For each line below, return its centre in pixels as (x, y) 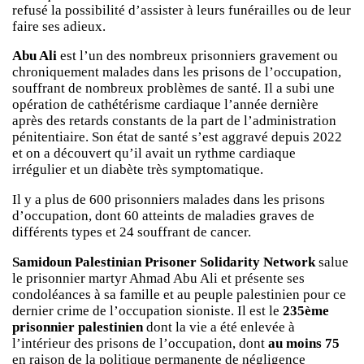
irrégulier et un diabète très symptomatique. (138, 170)
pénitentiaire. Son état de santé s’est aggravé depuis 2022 (177, 137)
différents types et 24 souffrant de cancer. (132, 232)
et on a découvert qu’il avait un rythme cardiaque (154, 154)
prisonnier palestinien (78, 327)
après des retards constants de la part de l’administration (174, 121)
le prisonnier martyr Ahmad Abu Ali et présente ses (158, 278)
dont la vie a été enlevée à (219, 327)
